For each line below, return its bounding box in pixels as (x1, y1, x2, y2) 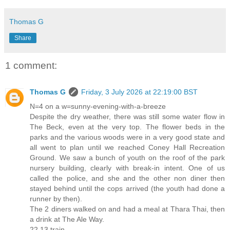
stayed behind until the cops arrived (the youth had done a (30, 184, 225, 193)
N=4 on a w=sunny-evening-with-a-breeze (30, 102, 166, 110)
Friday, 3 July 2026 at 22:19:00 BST (81, 87, 198, 96)
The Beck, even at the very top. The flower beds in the (30, 122, 225, 131)
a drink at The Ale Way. (30, 215, 104, 223)
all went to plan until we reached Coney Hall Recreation (30, 143, 225, 151)
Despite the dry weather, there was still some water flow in (30, 112, 225, 121)
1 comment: (5, 60, 57, 71)
